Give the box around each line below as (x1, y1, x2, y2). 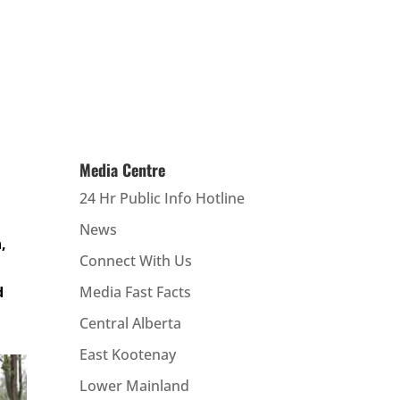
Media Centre (79, 158, 166, 182)
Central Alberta (79, 313, 182, 334)
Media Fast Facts (79, 282, 192, 303)
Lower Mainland (79, 376, 190, 396)
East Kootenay (79, 345, 177, 365)
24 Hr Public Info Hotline (79, 188, 246, 209)
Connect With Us (79, 251, 193, 271)
